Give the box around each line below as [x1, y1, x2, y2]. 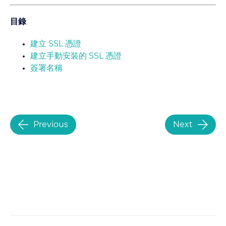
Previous [33, 121, 68, 129]
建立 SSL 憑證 [30, 40, 81, 48]
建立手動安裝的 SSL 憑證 [30, 52, 122, 60]
